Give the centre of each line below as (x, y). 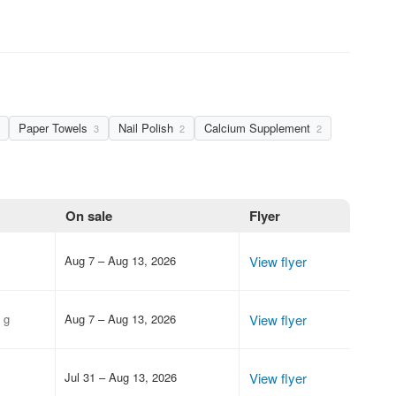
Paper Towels (55, 127)
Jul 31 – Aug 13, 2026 (120, 377)
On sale (89, 215)
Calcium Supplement (259, 127)
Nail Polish (148, 127)
